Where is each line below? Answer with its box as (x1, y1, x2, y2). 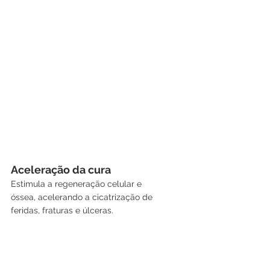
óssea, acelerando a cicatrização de (11, 192, 155, 202)
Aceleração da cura (11, 163, 111, 176)
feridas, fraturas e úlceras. (11, 205, 113, 215)
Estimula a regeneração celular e (11, 178, 144, 189)
